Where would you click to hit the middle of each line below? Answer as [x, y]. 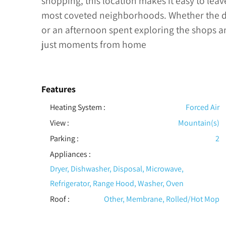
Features [59, 89]
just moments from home [94, 44]
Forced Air [202, 107]
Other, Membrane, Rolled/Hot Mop [161, 199]
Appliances [68, 154]
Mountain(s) [199, 123]
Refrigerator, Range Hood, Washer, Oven [117, 184]
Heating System [76, 107]
